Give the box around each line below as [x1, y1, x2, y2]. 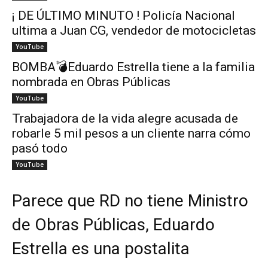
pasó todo [12, 141, 68, 156]
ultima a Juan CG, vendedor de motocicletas [12, 23, 256, 38]
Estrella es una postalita [12, 239, 190, 259]
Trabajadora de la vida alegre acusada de [12, 111, 238, 126]
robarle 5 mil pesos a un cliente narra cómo [12, 126, 251, 141]
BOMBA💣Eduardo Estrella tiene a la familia [12, 60, 255, 75]
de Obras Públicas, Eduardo [12, 215, 215, 235]
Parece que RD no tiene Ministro [12, 191, 248, 211]
